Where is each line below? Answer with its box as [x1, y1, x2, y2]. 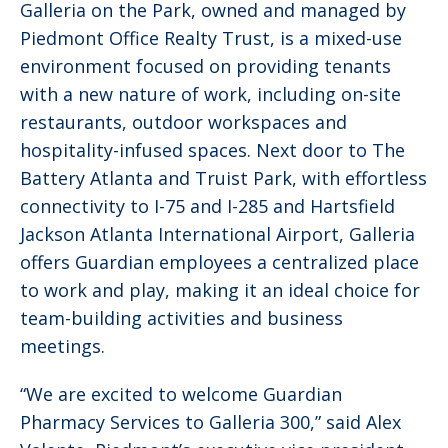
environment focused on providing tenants [20, 53, 391, 78]
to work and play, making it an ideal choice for [20, 277, 420, 302]
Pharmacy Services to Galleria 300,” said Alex [20, 409, 401, 434]
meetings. [20, 333, 105, 358]
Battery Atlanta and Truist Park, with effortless [20, 165, 427, 190]
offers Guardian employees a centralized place [20, 249, 419, 274]
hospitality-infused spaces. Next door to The [20, 137, 405, 162]
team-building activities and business [20, 305, 343, 330]
